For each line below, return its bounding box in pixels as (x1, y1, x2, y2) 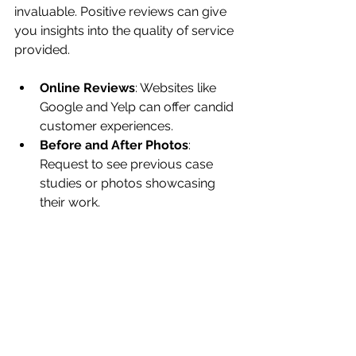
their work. (40, 194, 100, 210)
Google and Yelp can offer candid (40, 99, 237, 114)
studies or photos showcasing (40, 175, 219, 191)
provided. (14, 41, 73, 57)
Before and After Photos (40, 137, 188, 153)
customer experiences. (40, 118, 173, 133)
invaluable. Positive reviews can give (14, 3, 230, 19)
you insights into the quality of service (14, 22, 237, 38)
